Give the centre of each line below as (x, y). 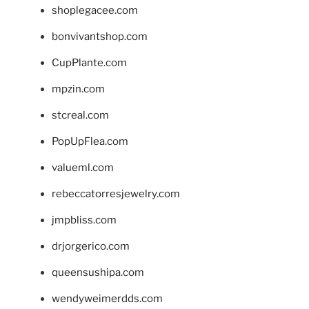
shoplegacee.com (95, 11)
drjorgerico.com (91, 247)
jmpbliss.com (84, 220)
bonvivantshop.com (100, 37)
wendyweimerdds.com (107, 299)
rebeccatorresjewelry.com (116, 194)
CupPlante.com (89, 63)
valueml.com (83, 168)
